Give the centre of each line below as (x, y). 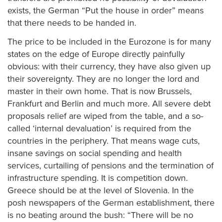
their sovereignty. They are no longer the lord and (103, 79)
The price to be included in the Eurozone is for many (109, 41)
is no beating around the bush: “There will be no (100, 215)
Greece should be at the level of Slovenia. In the (101, 190)
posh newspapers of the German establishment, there (111, 202)
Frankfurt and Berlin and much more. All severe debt (109, 103)
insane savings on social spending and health (95, 153)
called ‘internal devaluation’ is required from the (99, 128)
